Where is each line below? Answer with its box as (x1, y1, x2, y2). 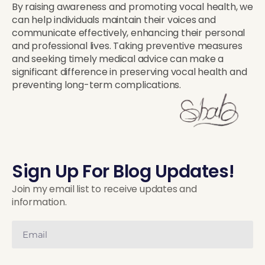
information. (12, 195, 67, 209)
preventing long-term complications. (12, 77, 182, 92)
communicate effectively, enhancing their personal (12, 25, 245, 40)
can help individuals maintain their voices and (12, 12, 216, 27)
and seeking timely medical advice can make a (12, 51, 224, 66)
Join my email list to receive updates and (12, 182, 197, 196)
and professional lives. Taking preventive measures (12, 38, 243, 53)
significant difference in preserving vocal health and (12, 64, 247, 79)
